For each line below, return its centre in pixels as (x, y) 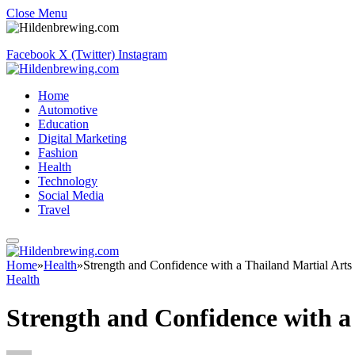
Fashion (58, 153)
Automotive (68, 110)
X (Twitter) (87, 54)
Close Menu (37, 13)
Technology (68, 181)
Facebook (31, 54)
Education (63, 124)
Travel (54, 210)
